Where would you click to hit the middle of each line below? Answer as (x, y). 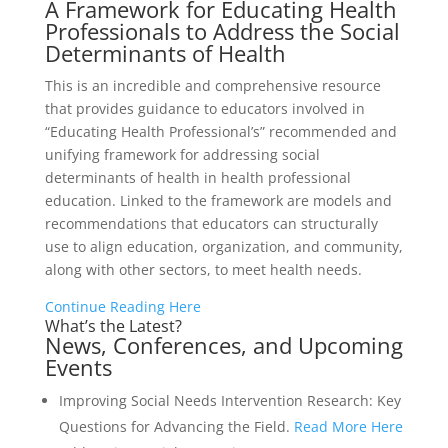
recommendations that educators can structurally (211, 223)
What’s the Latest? (113, 326)
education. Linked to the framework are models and (218, 200)
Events (78, 367)
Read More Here (348, 426)
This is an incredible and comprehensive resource (212, 85)
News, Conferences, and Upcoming (223, 345)
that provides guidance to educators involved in (204, 108)
